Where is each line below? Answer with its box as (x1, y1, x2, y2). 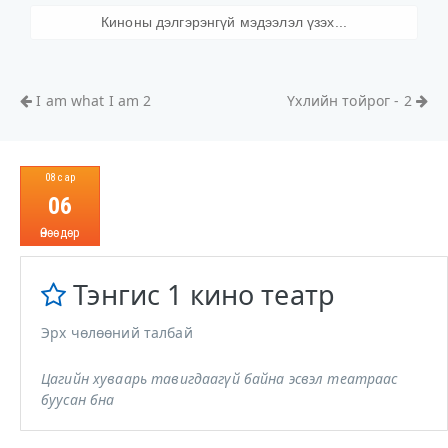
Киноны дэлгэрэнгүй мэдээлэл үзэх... (101, 14, 347, 30)
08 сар (45, 171, 75, 184)
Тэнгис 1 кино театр (73, 276, 335, 313)
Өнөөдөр (40, 224, 80, 240)
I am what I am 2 (32, 91, 152, 110)
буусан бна (41, 390, 115, 409)
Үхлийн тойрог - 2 (287, 91, 416, 110)
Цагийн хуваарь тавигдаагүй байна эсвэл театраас (41, 369, 398, 388)
